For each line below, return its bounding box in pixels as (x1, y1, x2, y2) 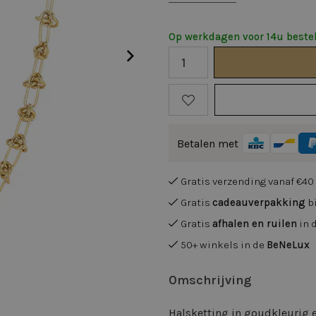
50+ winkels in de (181, 238, 267, 251)
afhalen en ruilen (212, 217, 297, 230)
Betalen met (177, 136, 238, 150)
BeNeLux (267, 238, 310, 251)
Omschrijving (169, 272, 251, 288)
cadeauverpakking (212, 196, 305, 209)
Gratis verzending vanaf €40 (181, 175, 314, 188)
